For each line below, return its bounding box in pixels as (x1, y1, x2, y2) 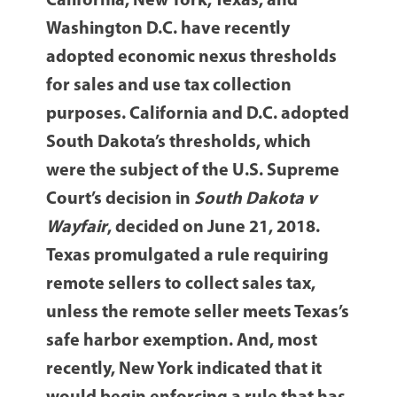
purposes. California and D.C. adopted (46, 105, 350, 124)
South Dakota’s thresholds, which (46, 134, 312, 152)
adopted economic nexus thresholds (46, 49, 338, 67)
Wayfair (46, 219, 108, 237)
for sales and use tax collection (46, 77, 292, 96)
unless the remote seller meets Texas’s (46, 304, 350, 323)
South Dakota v (194, 191, 318, 209)
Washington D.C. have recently (46, 20, 291, 39)
